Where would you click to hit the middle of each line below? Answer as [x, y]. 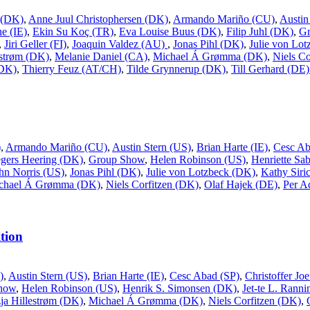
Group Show [117, 160]
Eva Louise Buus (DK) [170, 31]
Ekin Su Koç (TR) [73, 31]
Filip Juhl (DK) [260, 31]
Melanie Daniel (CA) [101, 56]
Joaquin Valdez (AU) [120, 44]
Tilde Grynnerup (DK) [176, 69]
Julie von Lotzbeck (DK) [201, 172]
